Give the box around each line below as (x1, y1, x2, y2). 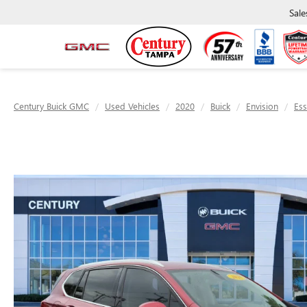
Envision (246, 100, 278, 112)
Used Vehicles (105, 100, 160, 112)
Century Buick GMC (14, 100, 89, 112)
